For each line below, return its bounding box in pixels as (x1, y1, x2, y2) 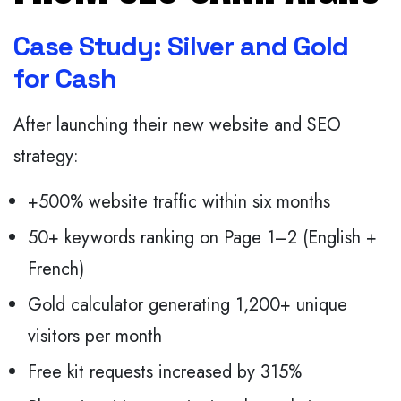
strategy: (13, 143, 79, 170)
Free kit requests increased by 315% (28, 359, 302, 386)
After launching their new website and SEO (13, 112, 341, 139)
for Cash (13, 61, 116, 97)
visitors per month (28, 323, 162, 350)
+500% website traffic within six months (28, 189, 330, 216)
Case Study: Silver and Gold (13, 29, 348, 64)
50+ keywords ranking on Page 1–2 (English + (28, 225, 377, 252)
